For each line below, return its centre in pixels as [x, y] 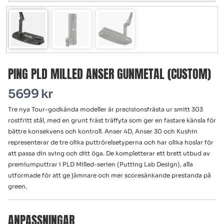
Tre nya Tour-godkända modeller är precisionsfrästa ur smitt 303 [105, 109]
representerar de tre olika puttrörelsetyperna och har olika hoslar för [111, 142]
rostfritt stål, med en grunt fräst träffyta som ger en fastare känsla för [112, 120]
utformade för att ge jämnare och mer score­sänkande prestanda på [109, 175]
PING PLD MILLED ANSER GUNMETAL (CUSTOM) [109, 74]
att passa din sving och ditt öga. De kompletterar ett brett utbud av [109, 153]
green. [17, 186]
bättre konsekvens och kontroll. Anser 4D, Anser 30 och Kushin [103, 131]
